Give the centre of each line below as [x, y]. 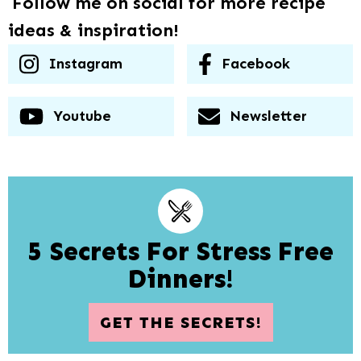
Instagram [85, 64]
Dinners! [180, 279]
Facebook [255, 64]
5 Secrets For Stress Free [180, 252]
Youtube [83, 116]
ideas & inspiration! [93, 31]
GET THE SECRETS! [180, 323]
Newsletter [268, 116]
